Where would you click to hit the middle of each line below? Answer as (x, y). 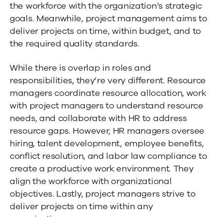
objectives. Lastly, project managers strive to (103, 194)
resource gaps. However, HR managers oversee (107, 131)
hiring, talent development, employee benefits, (107, 143)
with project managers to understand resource (107, 105)
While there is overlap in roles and (80, 68)
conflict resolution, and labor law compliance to (108, 156)
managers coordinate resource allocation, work (108, 93)
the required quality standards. (75, 43)
